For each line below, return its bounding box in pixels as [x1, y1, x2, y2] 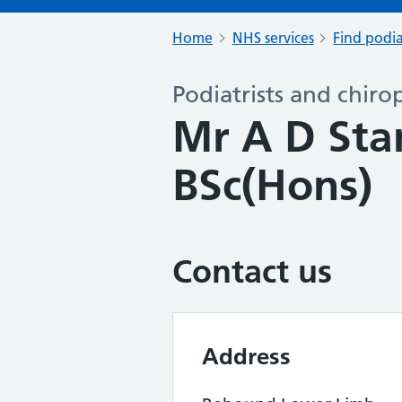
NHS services [232, 29, 314, 47]
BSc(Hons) [172, 160, 372, 211]
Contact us [172, 252, 332, 291]
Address [202, 342, 291, 371]
